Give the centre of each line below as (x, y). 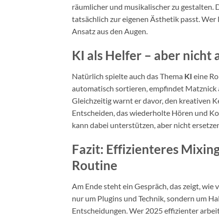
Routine (95, 165)
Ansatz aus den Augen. (110, 31)
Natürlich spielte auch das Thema (128, 76)
